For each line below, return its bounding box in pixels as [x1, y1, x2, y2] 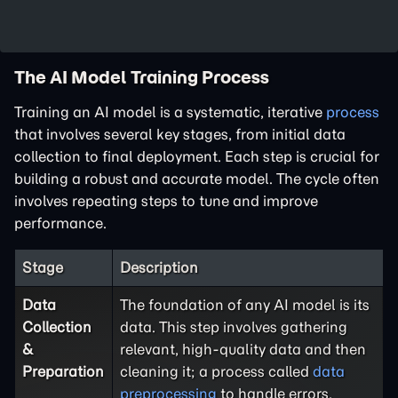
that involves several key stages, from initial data [14, 125, 346, 143]
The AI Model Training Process [14, 66, 269, 88]
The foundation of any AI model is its [120, 296, 370, 314]
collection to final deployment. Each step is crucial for [14, 147, 379, 165]
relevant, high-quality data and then [120, 340, 366, 358]
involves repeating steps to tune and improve [14, 192, 318, 210]
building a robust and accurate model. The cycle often [14, 170, 379, 187]
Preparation [22, 362, 104, 380]
